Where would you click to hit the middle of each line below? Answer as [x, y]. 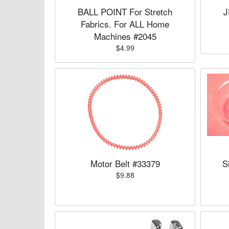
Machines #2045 [125, 36]
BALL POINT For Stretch [125, 12]
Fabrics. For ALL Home [125, 24]
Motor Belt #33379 [125, 163]
